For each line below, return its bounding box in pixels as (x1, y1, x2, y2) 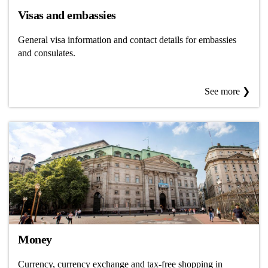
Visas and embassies (18, 8, 116, 22)
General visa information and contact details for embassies (18, 34, 236, 45)
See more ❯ (205, 86, 250, 96)
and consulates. (18, 47, 75, 58)
